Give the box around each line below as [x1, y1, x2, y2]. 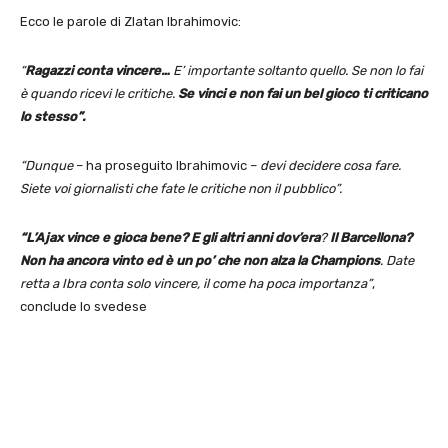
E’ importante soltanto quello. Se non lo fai [170, 62, 423, 78]
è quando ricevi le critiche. [20, 85, 178, 101]
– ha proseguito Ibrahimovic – [73, 157, 260, 173]
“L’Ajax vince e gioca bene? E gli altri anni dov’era [20, 229, 320, 245]
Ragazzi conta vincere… [25, 62, 170, 78]
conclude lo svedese [20, 298, 147, 314]
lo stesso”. [20, 108, 85, 124]
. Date [380, 252, 414, 268]
